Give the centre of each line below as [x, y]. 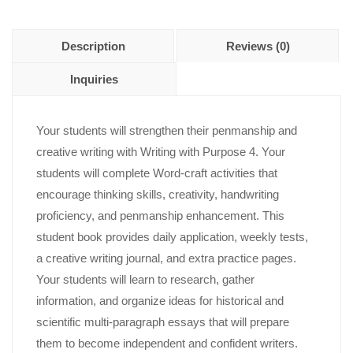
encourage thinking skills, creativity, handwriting [158, 195]
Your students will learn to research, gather [145, 280]
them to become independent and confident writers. [167, 344]
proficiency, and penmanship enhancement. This [160, 216]
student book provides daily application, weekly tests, [172, 237]
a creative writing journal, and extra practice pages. [166, 258]
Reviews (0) [258, 46]
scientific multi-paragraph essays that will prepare [163, 322]
